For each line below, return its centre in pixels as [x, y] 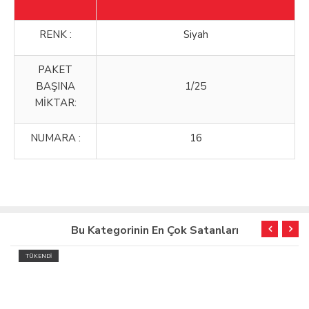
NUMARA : [55, 138]
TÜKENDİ [32, 257]
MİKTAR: [55, 103]
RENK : [55, 35]
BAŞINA [55, 87]
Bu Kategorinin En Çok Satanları [154, 231]
